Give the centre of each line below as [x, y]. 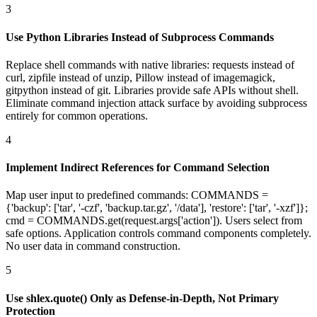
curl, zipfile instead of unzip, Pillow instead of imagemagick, [140, 77]
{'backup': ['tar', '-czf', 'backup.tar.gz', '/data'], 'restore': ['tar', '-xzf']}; [157, 208]
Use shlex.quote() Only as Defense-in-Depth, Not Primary [142, 298]
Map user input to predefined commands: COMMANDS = [137, 195]
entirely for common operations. [77, 115]
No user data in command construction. [93, 246]
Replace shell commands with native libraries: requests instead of [150, 64]
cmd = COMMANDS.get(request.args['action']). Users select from [154, 221]
